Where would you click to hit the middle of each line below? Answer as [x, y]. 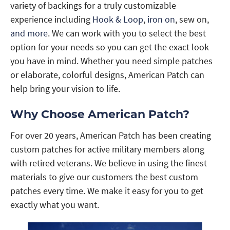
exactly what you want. [55, 204]
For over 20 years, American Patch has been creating [111, 135]
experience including [51, 19]
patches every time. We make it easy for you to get [107, 190]
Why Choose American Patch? [100, 114]
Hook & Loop [118, 19]
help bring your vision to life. [65, 88]
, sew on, [192, 19]
